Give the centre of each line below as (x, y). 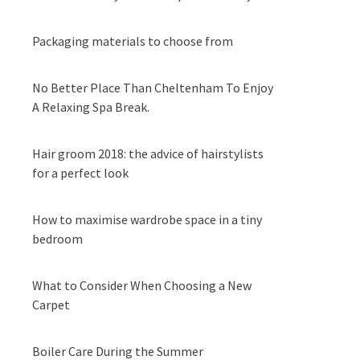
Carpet (51, 305)
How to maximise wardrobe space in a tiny (147, 219)
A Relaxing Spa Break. (91, 107)
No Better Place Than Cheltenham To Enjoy (153, 88)
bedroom (57, 239)
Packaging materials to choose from (133, 41)
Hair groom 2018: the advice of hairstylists (148, 153)
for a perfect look (80, 173)
